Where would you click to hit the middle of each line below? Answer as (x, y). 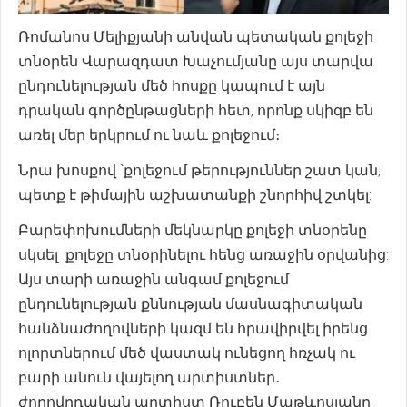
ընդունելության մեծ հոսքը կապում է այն (172, 85)
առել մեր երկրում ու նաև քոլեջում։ (149, 134)
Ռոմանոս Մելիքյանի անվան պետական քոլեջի (196, 36)
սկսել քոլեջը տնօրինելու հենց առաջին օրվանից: (203, 254)
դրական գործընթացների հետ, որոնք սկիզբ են (196, 110)
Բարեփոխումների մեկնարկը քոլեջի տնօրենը (193, 230)
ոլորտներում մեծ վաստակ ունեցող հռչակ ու (187, 352)
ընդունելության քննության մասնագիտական (190, 303)
